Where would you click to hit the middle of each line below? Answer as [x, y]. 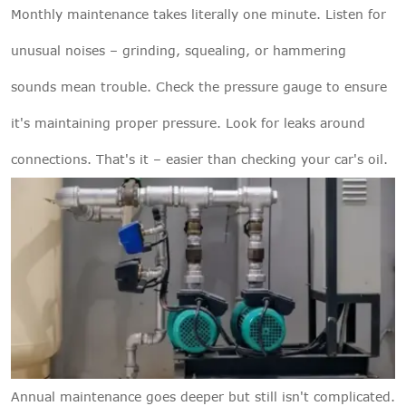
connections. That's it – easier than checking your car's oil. [199, 159]
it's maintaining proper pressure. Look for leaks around [188, 123]
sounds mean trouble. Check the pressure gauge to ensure [199, 87]
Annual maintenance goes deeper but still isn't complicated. [203, 396]
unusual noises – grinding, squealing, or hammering [179, 51]
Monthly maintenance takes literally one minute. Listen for [198, 14]
